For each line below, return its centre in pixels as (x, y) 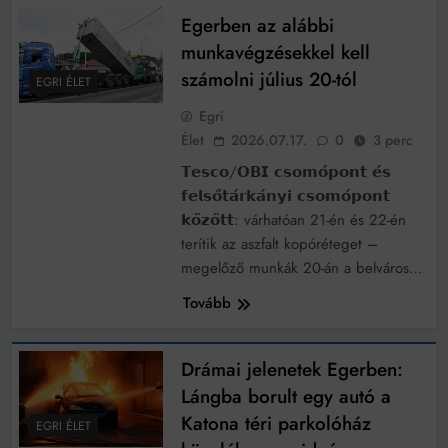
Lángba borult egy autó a (285, 397)
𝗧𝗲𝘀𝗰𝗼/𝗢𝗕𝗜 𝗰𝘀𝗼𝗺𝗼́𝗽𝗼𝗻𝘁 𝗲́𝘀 (285, 172)
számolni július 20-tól (268, 80)
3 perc (392, 140)
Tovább (206, 303)
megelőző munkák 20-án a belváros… (301, 268)
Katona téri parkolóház (275, 424)
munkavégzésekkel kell (275, 53)
